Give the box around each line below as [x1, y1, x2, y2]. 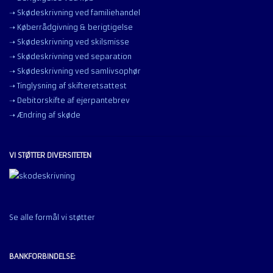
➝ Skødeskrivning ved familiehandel [9, 8, 140, 17]
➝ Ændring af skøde [9, 110, 80, 119]
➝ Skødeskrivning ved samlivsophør [9, 66, 141, 76]
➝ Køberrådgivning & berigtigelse [9, 23, 133, 32]
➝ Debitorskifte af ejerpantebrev [9, 96, 130, 105]
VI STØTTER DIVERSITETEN [9, 151, 91, 160]
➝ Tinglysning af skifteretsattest [9, 81, 127, 90]
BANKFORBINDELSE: [9, 252, 76, 261]
